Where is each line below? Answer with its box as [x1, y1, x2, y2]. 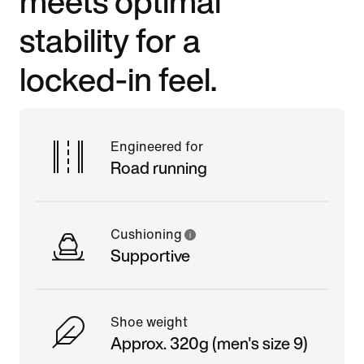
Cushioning [110, 227, 182, 241]
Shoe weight [110, 314, 188, 329]
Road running [110, 155, 207, 180]
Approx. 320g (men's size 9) [110, 331, 308, 355]
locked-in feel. [19, 54, 217, 102]
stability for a [19, 15, 201, 63]
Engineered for [110, 139, 203, 154]
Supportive [110, 243, 190, 267]
